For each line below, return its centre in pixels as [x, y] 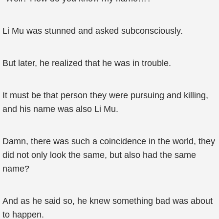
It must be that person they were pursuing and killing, [105, 95]
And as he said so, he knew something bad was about [108, 201]
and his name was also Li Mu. [60, 109]
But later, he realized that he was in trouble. [87, 63]
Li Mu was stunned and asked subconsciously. [93, 31]
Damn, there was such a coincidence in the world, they [109, 141]
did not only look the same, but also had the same [99, 155]
